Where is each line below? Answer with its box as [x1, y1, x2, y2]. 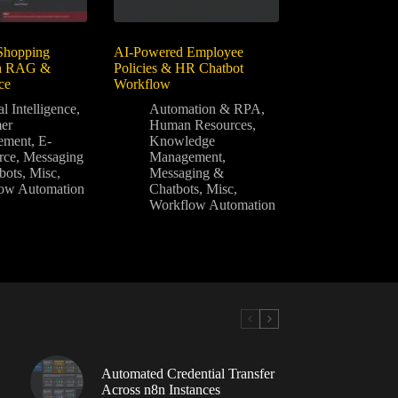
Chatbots [149, 180, 200, 196]
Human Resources [149, 116, 253, 132]
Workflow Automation [149, 196, 276, 212]
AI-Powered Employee [114, 44, 244, 60]
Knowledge [149, 132, 216, 148]
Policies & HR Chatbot [114, 60, 244, 76]
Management [149, 148, 223, 164]
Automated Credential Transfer [100, 365, 275, 381]
